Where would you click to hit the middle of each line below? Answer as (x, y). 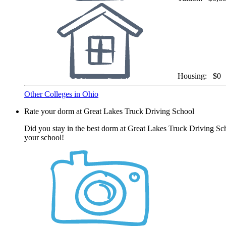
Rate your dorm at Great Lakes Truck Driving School (109, 111)
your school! (44, 137)
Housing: (194, 76)
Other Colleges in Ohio (61, 94)
